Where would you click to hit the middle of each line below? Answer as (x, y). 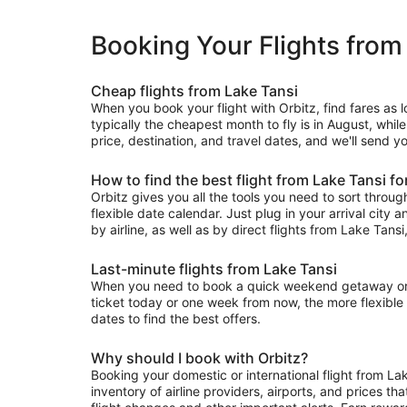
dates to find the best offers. (176, 319)
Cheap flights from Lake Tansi (194, 91)
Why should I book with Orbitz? (199, 358)
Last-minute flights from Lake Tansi (214, 269)
